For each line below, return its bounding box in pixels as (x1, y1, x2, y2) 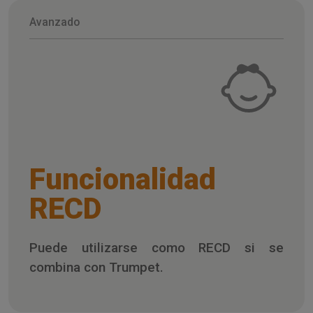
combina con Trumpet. (29, 259, 163, 275)
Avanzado (29, 15, 80, 29)
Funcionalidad (29, 161, 216, 196)
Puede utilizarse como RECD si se (29, 239, 284, 256)
